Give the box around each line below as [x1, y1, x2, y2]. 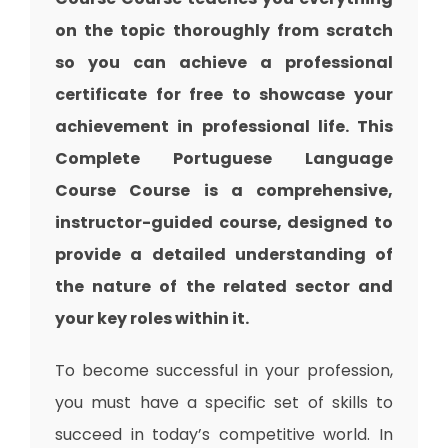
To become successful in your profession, [55, 359, 393, 383]
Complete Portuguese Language [55, 147, 393, 171]
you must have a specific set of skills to [55, 391, 393, 415]
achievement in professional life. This [55, 115, 393, 139]
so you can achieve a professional [55, 51, 393, 75]
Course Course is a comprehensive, [55, 179, 393, 203]
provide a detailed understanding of [55, 243, 393, 267]
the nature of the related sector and [55, 275, 393, 299]
